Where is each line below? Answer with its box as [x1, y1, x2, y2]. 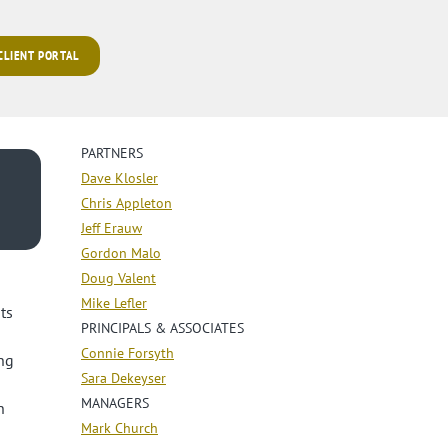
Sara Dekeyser [81, 368, 166, 387]
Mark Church [81, 418, 158, 437]
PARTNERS [81, 143, 143, 162]
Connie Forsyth [81, 343, 174, 362]
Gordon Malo [81, 243, 161, 262]
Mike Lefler [81, 293, 147, 312]
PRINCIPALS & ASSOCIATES [81, 318, 244, 337]
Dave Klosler [81, 168, 158, 187]
